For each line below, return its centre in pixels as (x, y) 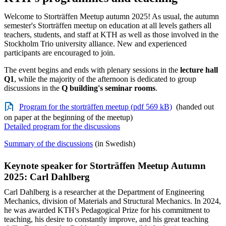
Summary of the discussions (48, 143)
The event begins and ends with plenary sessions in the (92, 70)
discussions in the (33, 88)
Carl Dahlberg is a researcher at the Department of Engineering (104, 192)
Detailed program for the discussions (62, 126)
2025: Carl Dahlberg (47, 177)
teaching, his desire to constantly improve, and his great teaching (106, 219)
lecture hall (199, 70)
